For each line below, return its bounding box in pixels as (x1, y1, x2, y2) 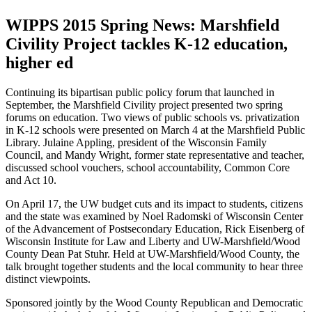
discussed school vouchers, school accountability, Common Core (6, 161, 290, 173)
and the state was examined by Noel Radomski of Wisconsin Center (6, 210, 303, 222)
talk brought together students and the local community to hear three (6, 260, 303, 272)
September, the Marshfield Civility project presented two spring (6, 98, 283, 111)
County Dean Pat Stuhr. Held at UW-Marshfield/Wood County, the (6, 247, 299, 260)
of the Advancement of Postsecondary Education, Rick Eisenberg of (6, 222, 304, 235)
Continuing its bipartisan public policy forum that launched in (6, 86, 274, 98)
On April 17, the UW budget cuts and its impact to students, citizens (6, 197, 303, 210)
